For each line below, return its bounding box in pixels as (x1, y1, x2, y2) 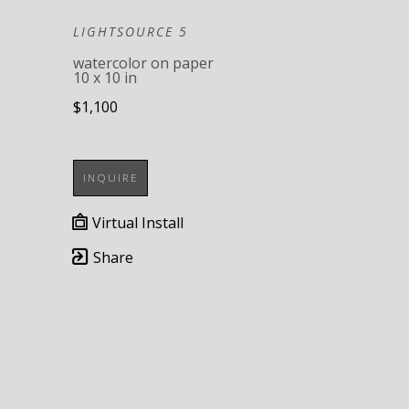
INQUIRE (83, 171, 138, 185)
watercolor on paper (73, 53, 214, 74)
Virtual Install (89, 213, 184, 234)
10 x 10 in (73, 68, 137, 89)
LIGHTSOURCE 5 (73, 23, 188, 41)
